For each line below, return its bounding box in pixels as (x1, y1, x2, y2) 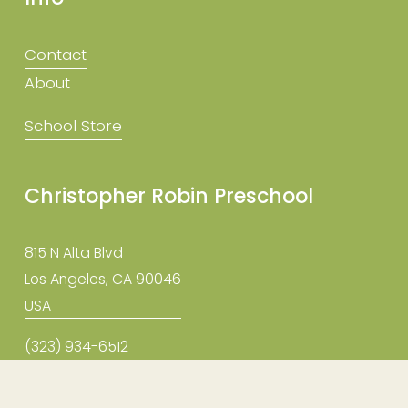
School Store (24, 114, 122, 137)
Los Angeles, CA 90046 (24, 268, 181, 290)
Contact (24, 43, 87, 66)
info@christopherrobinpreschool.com (24, 376, 277, 398)
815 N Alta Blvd (24, 241, 123, 263)
